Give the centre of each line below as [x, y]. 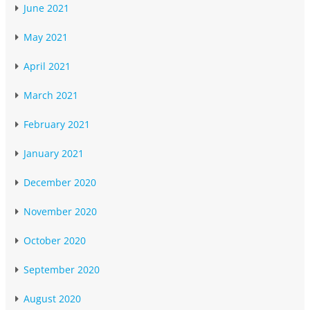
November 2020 [60, 211]
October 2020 [55, 240]
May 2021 [46, 37]
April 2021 [47, 66]
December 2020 [60, 182]
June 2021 [46, 8]
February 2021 [57, 124]
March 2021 [51, 95]
